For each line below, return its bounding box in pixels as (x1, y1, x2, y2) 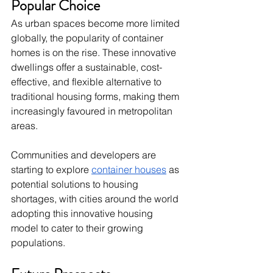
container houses (91, 163, 166, 176)
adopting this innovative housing (11, 207, 155, 220)
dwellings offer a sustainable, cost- (11, 61, 162, 74)
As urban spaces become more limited (11, 17, 182, 30)
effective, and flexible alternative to (11, 76, 164, 88)
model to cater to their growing (11, 222, 146, 235)
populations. (11, 236, 65, 249)
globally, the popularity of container (11, 32, 166, 44)
